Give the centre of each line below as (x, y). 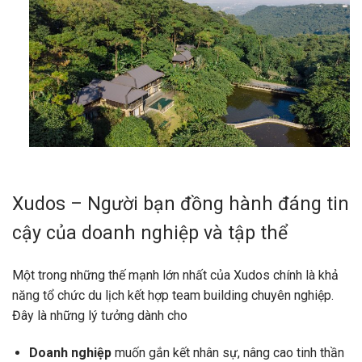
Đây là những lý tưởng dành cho (100, 316)
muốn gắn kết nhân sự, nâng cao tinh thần (229, 352)
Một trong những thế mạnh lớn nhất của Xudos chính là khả (175, 276)
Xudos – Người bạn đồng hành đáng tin (181, 204)
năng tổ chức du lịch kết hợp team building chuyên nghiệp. (173, 296)
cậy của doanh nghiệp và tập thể (150, 234)
